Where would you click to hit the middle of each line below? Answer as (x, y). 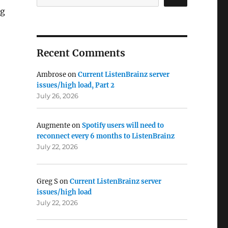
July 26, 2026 (57, 96)
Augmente (53, 126)
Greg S (47, 181)
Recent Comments (81, 53)
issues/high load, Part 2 (75, 85)
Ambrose (51, 75)
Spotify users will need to (123, 126)
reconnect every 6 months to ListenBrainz (105, 136)
